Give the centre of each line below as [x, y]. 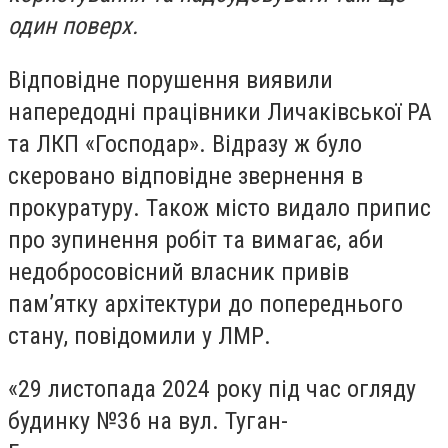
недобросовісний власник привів [178, 271]
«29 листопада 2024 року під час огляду [212, 389]
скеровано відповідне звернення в [185, 175]
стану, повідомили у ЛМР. [139, 335]
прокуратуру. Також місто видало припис [219, 207]
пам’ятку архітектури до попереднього [205, 303]
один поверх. [73, 26]
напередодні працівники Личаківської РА [220, 111]
